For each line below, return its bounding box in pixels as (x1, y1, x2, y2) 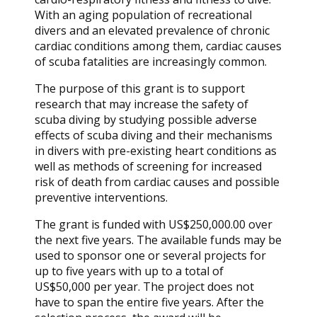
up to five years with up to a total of (35, 263, 224, 279)
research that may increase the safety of (35, 96, 249, 112)
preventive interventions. (35, 189, 168, 205)
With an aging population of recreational (35, 6, 253, 23)
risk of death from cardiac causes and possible (35, 173, 280, 190)
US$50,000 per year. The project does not (35, 278, 255, 294)
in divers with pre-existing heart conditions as (35, 142, 277, 158)
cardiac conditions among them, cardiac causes (35, 38, 282, 54)
